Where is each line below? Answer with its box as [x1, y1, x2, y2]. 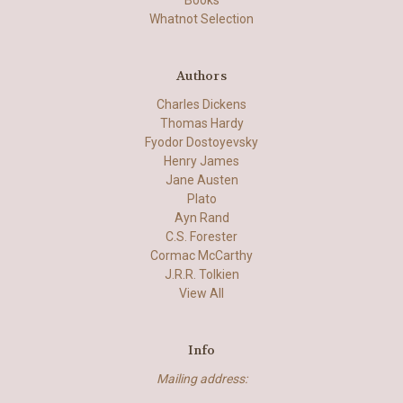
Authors [176, 67, 227, 85]
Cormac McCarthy [150, 248, 253, 264]
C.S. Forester [166, 229, 237, 245]
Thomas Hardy [159, 116, 244, 131]
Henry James [164, 154, 239, 169]
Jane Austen [165, 173, 238, 188]
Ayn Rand [174, 210, 229, 226]
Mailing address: [156, 372, 247, 387]
